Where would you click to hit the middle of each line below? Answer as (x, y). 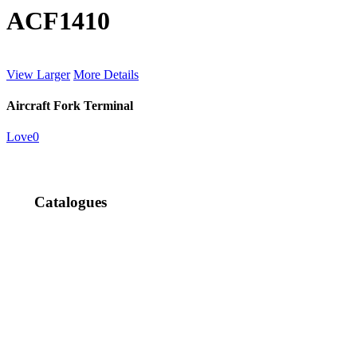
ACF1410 (58, 21)
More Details (106, 74)
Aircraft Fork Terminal (70, 106)
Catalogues (70, 202)
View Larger (38, 74)
